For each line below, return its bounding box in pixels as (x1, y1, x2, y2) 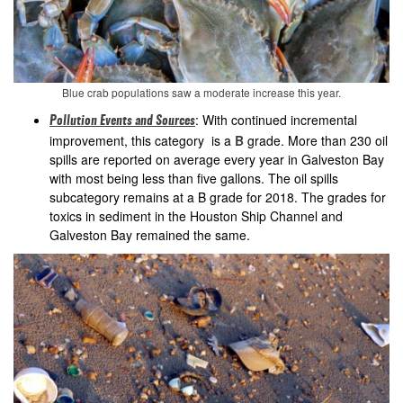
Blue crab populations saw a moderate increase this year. (62, 85, 341, 101)
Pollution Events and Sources (49, 115, 195, 129)
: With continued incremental (195, 111, 357, 130)
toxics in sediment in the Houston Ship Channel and (49, 207, 343, 226)
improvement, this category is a (49, 131, 235, 150)
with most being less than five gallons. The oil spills (49, 169, 338, 188)
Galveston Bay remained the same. (49, 226, 250, 245)
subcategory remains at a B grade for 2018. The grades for (49, 188, 386, 207)
